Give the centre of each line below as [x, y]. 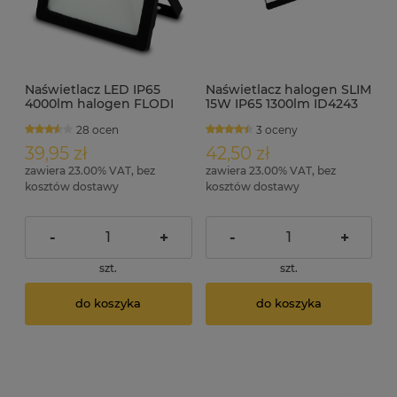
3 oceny [277, 129]
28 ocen [97, 129]
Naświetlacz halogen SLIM [288, 89]
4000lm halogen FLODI [99, 103]
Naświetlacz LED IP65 [93, 89]
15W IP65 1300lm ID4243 [281, 103]
